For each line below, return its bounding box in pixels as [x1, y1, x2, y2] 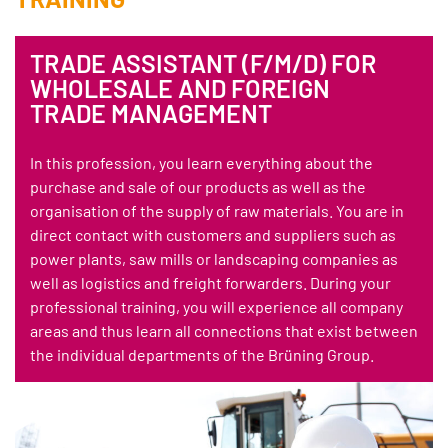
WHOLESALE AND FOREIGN [30, 73, 330, 104]
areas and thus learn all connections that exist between [30, 321, 418, 341]
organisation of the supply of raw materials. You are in [30, 201, 404, 221]
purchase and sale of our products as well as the [30, 177, 366, 197]
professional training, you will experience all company [30, 297, 403, 317]
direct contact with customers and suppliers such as [30, 225, 396, 245]
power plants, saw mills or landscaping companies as [30, 249, 398, 269]
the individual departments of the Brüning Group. [30, 345, 374, 365]
